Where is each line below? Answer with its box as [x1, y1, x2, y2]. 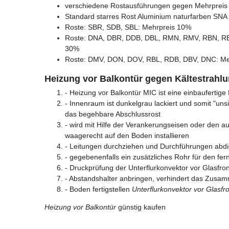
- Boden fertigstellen [65, 185, 132, 193]
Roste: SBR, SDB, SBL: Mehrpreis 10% [65, 22, 191, 31]
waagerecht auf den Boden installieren [65, 131, 189, 140]
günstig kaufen [116, 202, 166, 211]
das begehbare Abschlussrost [65, 109, 161, 118]
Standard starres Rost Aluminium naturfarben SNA [65, 12, 227, 20]
